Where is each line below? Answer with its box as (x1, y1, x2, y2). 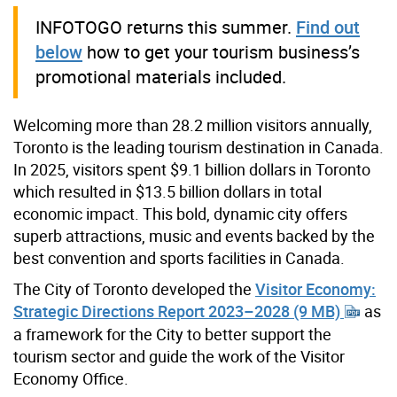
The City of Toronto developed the (13, 278, 255, 300)
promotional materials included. (35, 65, 286, 90)
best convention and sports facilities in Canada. (13, 247, 345, 269)
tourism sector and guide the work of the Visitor (13, 345, 345, 367)
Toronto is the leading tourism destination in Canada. (13, 136, 384, 159)
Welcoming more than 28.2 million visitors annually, (13, 114, 372, 136)
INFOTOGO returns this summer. (35, 15, 296, 40)
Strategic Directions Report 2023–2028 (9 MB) (13, 300, 344, 323)
